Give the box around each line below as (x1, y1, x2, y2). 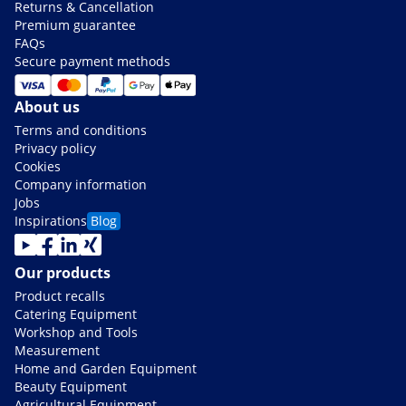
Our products (14, 263, 111, 284)
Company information (14, 176, 147, 194)
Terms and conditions (14, 121, 147, 140)
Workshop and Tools (14, 324, 138, 342)
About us (14, 97, 80, 118)
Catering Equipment (14, 305, 137, 324)
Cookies (14, 158, 61, 176)
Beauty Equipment (14, 378, 127, 396)
